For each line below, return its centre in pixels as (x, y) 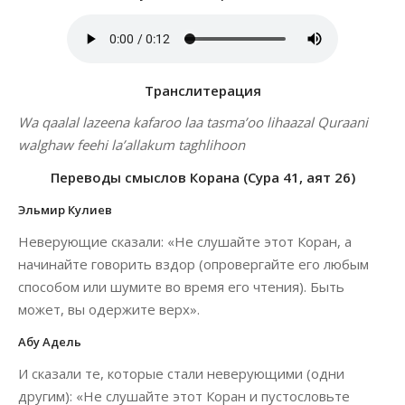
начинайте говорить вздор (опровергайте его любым (193, 264)
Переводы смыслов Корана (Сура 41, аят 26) (202, 177)
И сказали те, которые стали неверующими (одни (181, 373)
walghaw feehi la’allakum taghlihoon (132, 145)
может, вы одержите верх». (109, 309)
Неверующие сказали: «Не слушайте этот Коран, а (185, 241)
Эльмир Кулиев (65, 210)
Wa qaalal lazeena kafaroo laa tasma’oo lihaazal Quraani (193, 122)
